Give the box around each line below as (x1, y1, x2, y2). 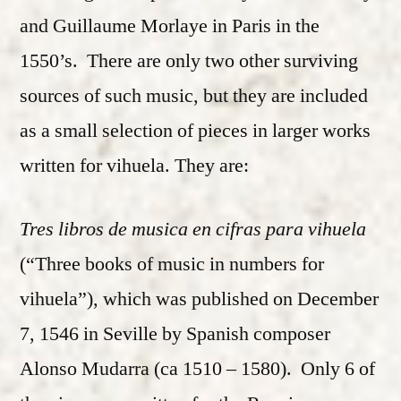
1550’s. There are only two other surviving (20, 48, 358, 74)
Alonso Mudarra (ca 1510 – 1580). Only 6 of (20, 356, 375, 382)
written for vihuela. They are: (20, 153, 249, 179)
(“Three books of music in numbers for (20, 252, 324, 277)
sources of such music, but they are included (20, 83, 368, 109)
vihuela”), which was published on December (20, 286, 379, 312)
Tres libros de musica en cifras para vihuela (20, 217, 366, 243)
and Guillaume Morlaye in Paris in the (20, 13, 320, 39)
